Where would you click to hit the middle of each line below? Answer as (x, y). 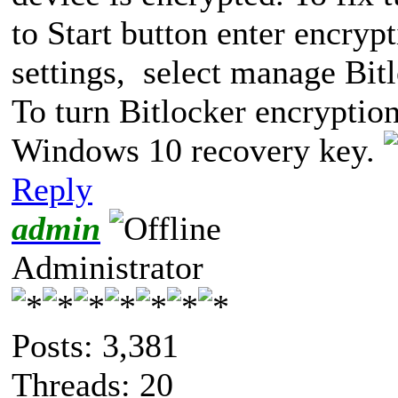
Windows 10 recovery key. (198, 150)
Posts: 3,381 (95, 345)
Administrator (107, 267)
